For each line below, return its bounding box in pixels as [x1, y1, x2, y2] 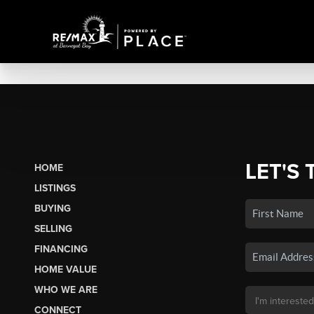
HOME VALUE [34, 263, 97, 275]
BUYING [34, 202, 71, 214]
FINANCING [34, 243, 88, 255]
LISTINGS [34, 182, 76, 194]
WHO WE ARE [34, 283, 97, 296]
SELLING [34, 222, 72, 235]
